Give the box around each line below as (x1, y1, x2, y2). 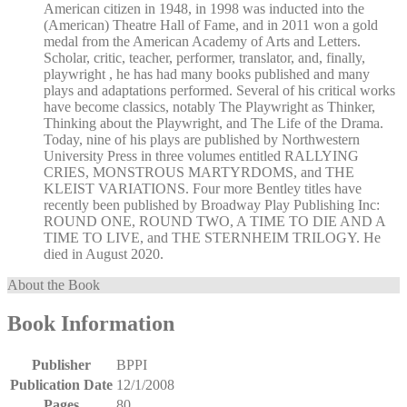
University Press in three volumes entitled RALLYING (44, 148, 359, 164)
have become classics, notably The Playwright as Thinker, (44, 99, 375, 115)
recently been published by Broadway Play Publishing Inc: (44, 197, 380, 213)
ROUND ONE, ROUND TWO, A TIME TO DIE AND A (44, 213, 385, 230)
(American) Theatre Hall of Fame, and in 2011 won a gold (44, 17, 378, 34)
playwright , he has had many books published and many (44, 66, 370, 83)
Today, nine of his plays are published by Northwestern (44, 132, 360, 148)
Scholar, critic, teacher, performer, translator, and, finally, (44, 50, 365, 66)
